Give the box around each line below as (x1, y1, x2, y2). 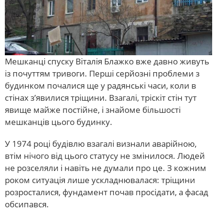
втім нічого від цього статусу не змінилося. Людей (5, 150, 205, 162)
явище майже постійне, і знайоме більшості (5, 104, 181, 116)
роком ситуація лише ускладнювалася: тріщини (5, 174, 195, 186)
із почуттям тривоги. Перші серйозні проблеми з (5, 68, 200, 79)
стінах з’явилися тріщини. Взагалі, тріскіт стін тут (5, 92, 197, 104)
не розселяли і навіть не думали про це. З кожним (5, 162, 206, 174)
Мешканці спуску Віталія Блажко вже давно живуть (5, 56, 209, 67)
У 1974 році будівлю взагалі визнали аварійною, (5, 138, 197, 150)
